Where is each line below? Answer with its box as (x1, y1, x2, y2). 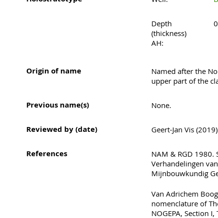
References (26, 148, 67, 159)
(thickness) (151, 28, 186, 38)
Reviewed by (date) (26, 124, 97, 134)
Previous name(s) (26, 99, 89, 110)
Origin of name (26, 65, 81, 76)
